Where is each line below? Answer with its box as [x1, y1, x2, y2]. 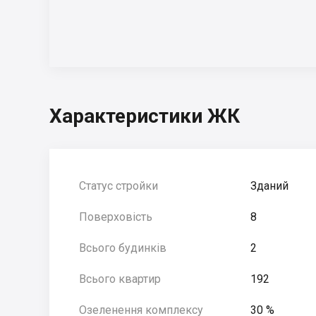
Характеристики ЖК [49, 104, 240, 128]
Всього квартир [79, 272, 161, 286]
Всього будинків [79, 241, 166, 255]
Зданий [250, 179, 289, 193]
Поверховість [79, 210, 152, 224]
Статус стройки [79, 179, 158, 193]
